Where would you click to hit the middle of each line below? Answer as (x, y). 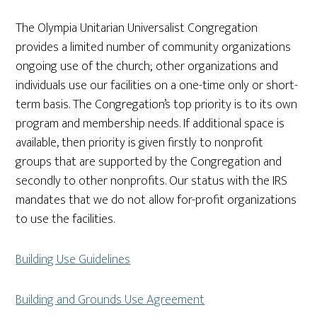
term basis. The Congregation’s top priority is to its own (157, 105)
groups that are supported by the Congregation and (149, 162)
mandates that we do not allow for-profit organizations (156, 200)
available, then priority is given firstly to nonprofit (140, 143)
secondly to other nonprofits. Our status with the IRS (152, 181)
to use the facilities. (65, 219)
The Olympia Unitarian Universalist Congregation (137, 28)
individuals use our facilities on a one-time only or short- (157, 86)
